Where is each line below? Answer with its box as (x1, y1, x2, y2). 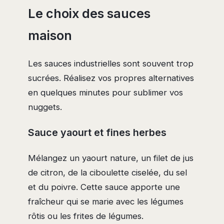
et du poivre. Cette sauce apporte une (28, 182, 180, 192)
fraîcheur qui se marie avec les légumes (28, 196, 183, 207)
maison (28, 27, 72, 43)
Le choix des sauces (28, 5, 150, 21)
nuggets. (28, 101, 62, 112)
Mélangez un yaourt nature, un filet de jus (28, 153, 193, 163)
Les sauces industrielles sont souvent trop (28, 58, 193, 68)
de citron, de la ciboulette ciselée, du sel (28, 167, 187, 178)
